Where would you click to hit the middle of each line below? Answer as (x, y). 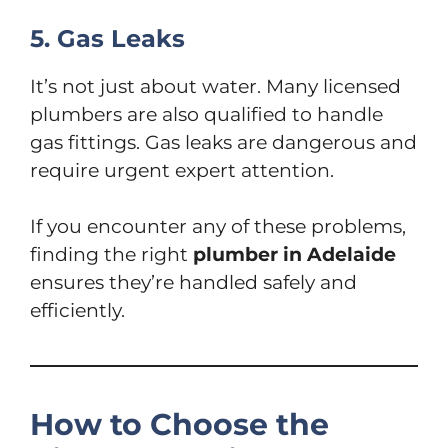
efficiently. (77, 311)
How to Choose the (179, 425)
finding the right (111, 255)
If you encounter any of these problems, (218, 227)
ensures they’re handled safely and (193, 283)
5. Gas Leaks (107, 38)
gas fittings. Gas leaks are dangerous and (223, 142)
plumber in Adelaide (294, 255)
